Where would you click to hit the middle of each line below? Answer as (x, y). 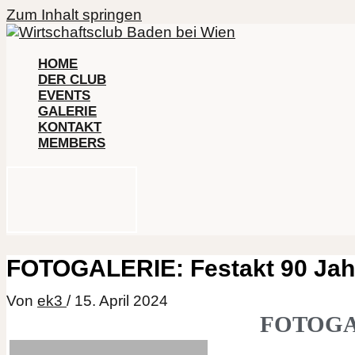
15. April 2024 (121, 300)
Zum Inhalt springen (74, 15)
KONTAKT (70, 127)
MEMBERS (72, 143)
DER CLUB (72, 80)
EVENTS (64, 95)
